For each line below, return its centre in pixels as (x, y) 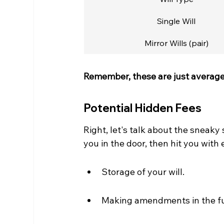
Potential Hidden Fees (143, 108)
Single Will (176, 21)
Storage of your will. (143, 172)
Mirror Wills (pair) (176, 43)
